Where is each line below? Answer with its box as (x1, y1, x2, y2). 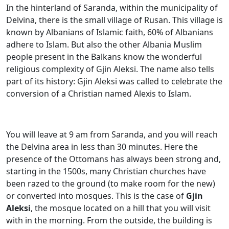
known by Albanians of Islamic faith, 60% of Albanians (6, 26, 213, 38)
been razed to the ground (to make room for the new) (6, 177, 215, 189)
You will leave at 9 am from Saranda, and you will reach (6, 128, 218, 140)
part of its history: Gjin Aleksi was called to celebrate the (6, 75, 222, 87)
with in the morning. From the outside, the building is (6, 214, 212, 226)
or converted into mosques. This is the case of (6, 190, 186, 201)
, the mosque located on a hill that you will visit (31, 202, 211, 214)
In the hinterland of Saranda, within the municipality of (6, 2, 218, 13)
